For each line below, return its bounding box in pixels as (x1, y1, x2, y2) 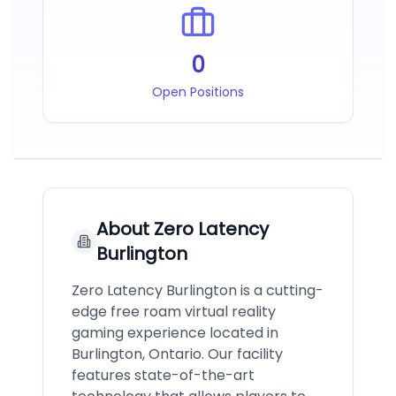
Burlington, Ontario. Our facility (72, 344, 283, 364)
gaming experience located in (72, 323, 278, 343)
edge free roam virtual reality (72, 301, 276, 322)
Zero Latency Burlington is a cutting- (72, 280, 324, 301)
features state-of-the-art (72, 365, 255, 385)
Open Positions (152, 83, 244, 101)
